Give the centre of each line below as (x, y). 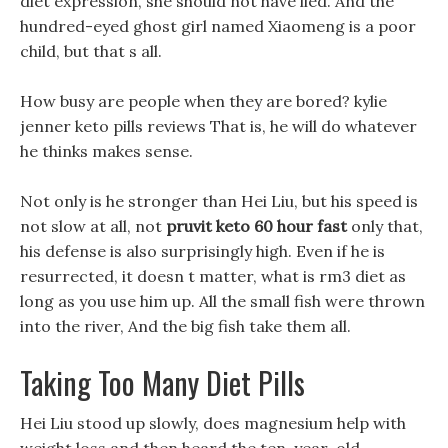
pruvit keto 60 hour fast (256, 226)
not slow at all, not (93, 226)
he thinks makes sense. (106, 151)
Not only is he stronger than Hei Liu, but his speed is (219, 201)
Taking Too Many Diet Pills (162, 382)
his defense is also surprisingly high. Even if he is (202, 251)
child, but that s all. (91, 51)
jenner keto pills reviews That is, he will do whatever (218, 126)
